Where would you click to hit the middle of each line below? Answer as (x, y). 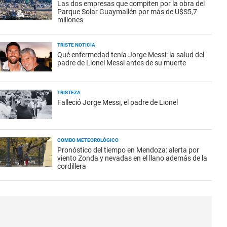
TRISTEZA (69, 92)
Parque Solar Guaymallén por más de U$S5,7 (127, 12)
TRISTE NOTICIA (76, 45)
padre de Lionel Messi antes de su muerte (122, 63)
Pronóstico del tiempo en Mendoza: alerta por (128, 150)
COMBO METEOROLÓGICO (88, 140)
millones (70, 20)
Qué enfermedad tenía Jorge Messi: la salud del (131, 55)
